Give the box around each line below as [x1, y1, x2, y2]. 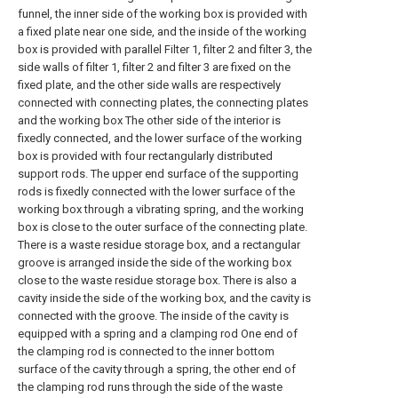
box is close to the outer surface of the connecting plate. [18, 220, 307, 234]
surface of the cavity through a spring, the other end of [18, 362, 296, 376]
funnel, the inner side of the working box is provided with [18, 7, 307, 20]
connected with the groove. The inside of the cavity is [18, 309, 289, 322]
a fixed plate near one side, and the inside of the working [18, 25, 306, 38]
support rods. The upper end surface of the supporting [18, 167, 298, 180]
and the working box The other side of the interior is [18, 114, 281, 127]
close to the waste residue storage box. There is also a [18, 274, 297, 287]
